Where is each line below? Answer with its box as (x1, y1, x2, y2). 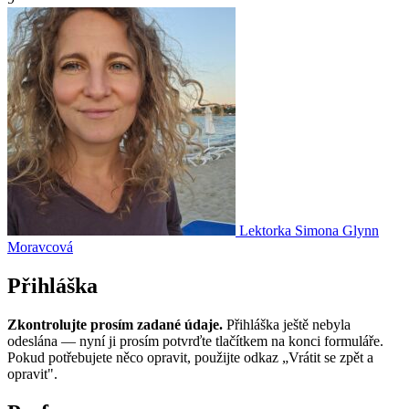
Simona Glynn (295, 222, 379, 238)
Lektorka (239, 222, 291, 238)
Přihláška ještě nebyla (223, 316, 351, 332)
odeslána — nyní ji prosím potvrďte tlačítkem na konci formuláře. (7, 332, 383, 349)
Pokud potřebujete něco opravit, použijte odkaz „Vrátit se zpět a (7, 349, 373, 365)
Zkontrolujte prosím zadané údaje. (7, 316, 223, 332)
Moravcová (7, 238, 73, 255)
